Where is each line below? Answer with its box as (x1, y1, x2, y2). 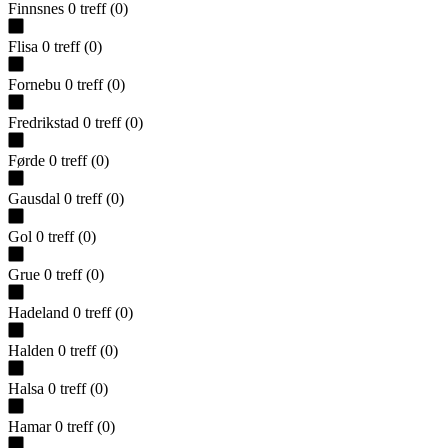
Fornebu (8, 75, 61, 93)
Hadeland (8, 303, 69, 321)
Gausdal (8, 189, 60, 207)
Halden (8, 341, 54, 359)
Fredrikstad (8, 113, 79, 131)
